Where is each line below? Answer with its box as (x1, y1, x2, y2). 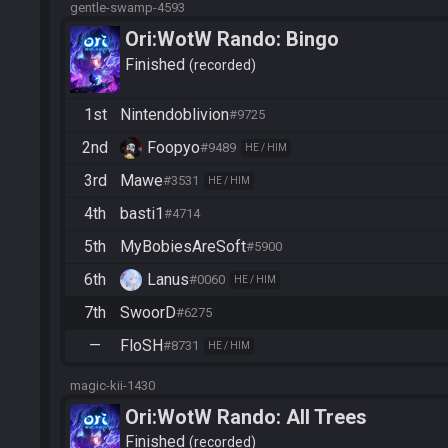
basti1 (120, 203, 164, 223)
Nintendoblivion (120, 104, 229, 124)
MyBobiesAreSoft (120, 236, 246, 256)
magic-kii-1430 (70, 377, 155, 393)
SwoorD (120, 302, 176, 322)
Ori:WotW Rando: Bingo (125, 27, 339, 52)
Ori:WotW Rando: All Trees (125, 404, 367, 429)
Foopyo (147, 137, 200, 157)
